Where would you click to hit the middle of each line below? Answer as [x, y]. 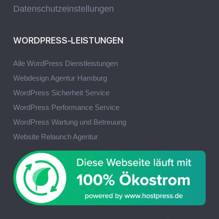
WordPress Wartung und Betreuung [70, 122]
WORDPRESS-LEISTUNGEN [68, 40]
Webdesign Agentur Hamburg [60, 78]
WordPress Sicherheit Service [61, 92]
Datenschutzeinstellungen [64, 9]
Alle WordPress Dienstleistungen [66, 63]
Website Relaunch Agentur [55, 136]
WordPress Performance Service [66, 107]
